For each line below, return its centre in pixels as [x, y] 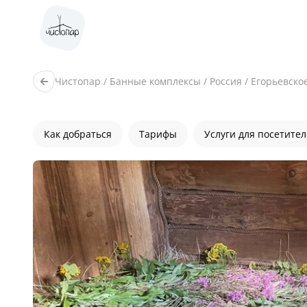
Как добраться [78, 134]
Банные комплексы [155, 81]
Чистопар [78, 81]
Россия [226, 81]
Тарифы [158, 134]
